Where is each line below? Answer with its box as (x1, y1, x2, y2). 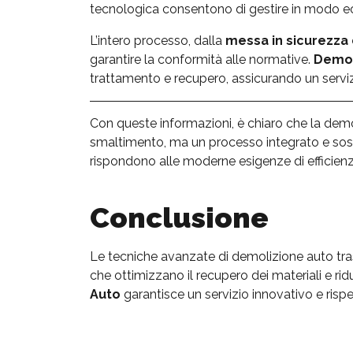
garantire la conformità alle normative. (90, 51, 314, 67)
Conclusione (90, 200, 269, 234)
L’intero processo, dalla (90, 32, 225, 48)
